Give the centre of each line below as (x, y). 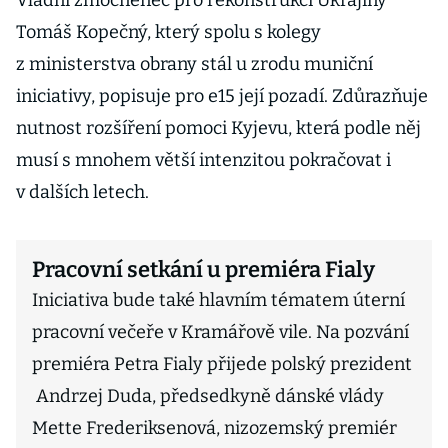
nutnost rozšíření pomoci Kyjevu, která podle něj (218, 128)
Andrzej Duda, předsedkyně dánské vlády (208, 396)
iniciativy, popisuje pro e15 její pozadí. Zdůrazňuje (222, 96)
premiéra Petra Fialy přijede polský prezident (222, 364)
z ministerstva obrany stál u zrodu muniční (194, 64)
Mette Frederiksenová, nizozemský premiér (214, 428)
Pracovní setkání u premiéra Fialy (203, 269)
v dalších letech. (82, 192)
